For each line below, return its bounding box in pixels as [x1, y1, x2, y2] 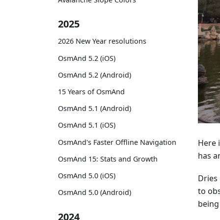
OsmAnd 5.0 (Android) [58, 188, 131, 197]
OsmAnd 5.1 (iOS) [58, 120, 115, 130]
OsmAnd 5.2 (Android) [58, 70, 131, 80]
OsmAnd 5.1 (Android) [58, 104, 131, 113]
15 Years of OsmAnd [58, 86, 125, 96]
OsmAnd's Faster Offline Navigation [58, 137, 176, 147]
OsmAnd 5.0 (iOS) [58, 170, 115, 180]
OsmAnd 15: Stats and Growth [58, 154, 158, 164]
